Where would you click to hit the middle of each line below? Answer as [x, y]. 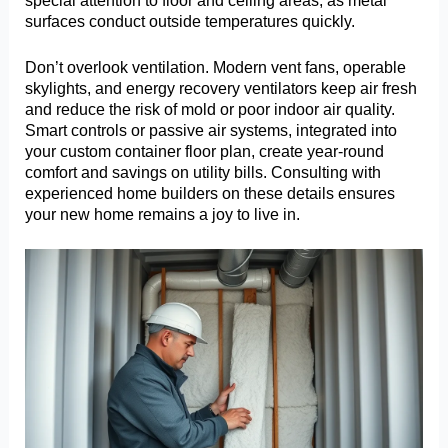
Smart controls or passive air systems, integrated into [211, 129]
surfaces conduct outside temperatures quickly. [190, 21]
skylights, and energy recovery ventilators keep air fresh [221, 87]
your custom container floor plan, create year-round [205, 150]
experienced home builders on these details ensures [210, 192]
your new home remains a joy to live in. [163, 213]
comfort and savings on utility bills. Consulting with [203, 171]
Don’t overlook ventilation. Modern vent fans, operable [216, 66]
